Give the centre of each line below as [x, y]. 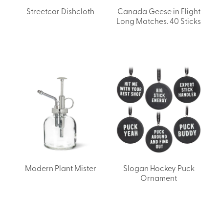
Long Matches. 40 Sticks [159, 20]
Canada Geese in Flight [159, 11]
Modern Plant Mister [60, 167]
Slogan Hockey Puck [159, 167]
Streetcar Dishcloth [60, 11]
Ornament [159, 177]
